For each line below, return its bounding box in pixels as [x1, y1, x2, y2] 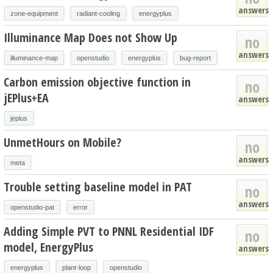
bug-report [180, 54, 211, 62]
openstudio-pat [10, 203, 54, 211]
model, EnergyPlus [4, 238, 93, 255]
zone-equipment [10, 9, 58, 17]
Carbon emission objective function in [4, 73, 191, 90]
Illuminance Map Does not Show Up [4, 29, 177, 46]
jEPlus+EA [4, 89, 49, 106]
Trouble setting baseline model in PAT [4, 178, 192, 195]
